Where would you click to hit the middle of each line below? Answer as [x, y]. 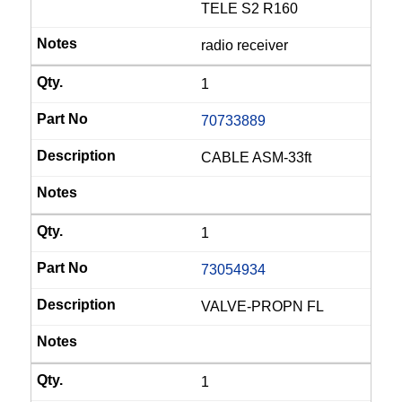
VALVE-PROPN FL [262, 306]
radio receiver [245, 45]
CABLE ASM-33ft [256, 157]
